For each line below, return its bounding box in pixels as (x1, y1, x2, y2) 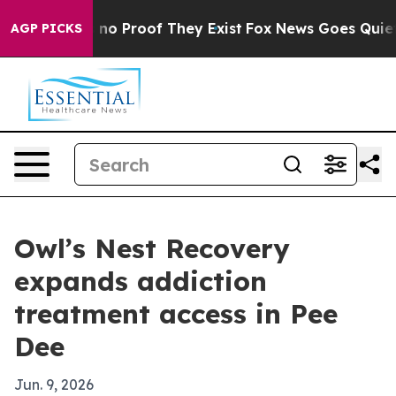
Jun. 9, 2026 (14, 376, 94, 393)
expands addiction (14, 264, 267, 298)
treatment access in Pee (14, 297, 338, 331)
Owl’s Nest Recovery (14, 232, 290, 265)
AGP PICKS (11, 20, 82, 36)
